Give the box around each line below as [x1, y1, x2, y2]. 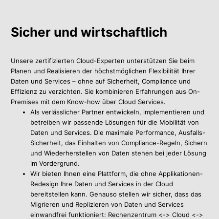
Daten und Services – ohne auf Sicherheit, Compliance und [11, 77, 191, 86]
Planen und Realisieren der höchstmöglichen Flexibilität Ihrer [11, 67, 196, 75]
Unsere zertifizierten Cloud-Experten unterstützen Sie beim [11, 57, 195, 65]
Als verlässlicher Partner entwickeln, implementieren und [30, 108, 205, 116]
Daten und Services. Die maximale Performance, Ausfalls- [30, 129, 206, 137]
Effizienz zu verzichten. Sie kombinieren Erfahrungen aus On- [11, 88, 200, 96]
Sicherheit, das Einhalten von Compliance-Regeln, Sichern [30, 139, 208, 147]
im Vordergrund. [30, 159, 80, 168]
